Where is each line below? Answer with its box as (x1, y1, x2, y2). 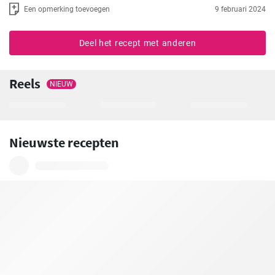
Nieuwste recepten (9, 134, 119, 151)
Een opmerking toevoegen (24, 4, 110, 14)
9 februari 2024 (215, 4, 266, 14)
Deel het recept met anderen (79, 38, 196, 48)
